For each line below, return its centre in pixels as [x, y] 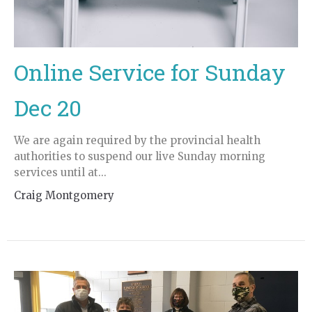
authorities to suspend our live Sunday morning [140, 156]
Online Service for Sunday [150, 72]
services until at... [60, 172]
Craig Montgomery [64, 195]
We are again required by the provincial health [137, 140]
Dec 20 [48, 107]
